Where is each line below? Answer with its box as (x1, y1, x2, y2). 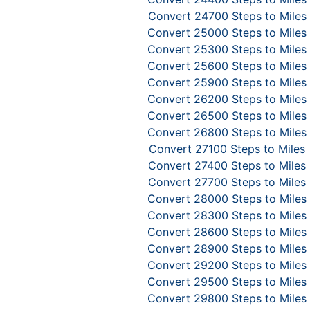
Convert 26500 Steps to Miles (147, 109, 307, 122)
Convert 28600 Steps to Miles (147, 225, 307, 239)
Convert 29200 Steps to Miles (147, 258, 307, 272)
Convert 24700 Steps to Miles (147, 9, 307, 23)
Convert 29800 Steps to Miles (147, 291, 307, 305)
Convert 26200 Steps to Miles (147, 92, 307, 106)
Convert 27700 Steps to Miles (148, 175, 306, 189)
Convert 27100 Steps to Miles (149, 142, 305, 156)
